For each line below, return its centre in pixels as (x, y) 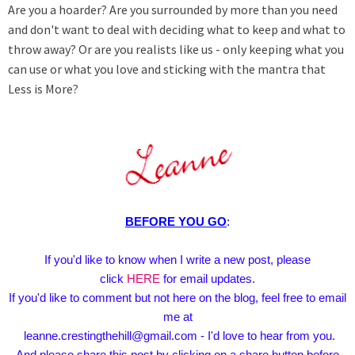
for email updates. (208, 279)
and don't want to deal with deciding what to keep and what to (177, 30)
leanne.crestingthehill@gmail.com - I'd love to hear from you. (177, 336)
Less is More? (43, 89)
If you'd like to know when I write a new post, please (177, 260)
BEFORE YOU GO (176, 222)
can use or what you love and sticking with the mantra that (167, 69)
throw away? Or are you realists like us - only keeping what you (176, 50)
